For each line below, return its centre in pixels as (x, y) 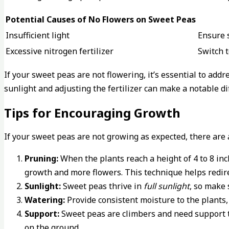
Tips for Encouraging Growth (92, 112)
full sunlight (167, 186)
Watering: (45, 200)
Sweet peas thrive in (102, 186)
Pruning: (41, 158)
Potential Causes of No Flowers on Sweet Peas (101, 19)
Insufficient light (38, 35)
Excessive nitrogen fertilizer (60, 51)
